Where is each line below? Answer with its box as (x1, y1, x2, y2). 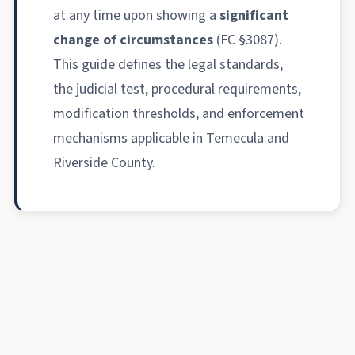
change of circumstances (53, 29, 213, 50)
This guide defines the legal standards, (53, 54, 283, 74)
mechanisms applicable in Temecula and (53, 128, 289, 148)
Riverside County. (53, 152, 155, 173)
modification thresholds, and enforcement (53, 103, 304, 124)
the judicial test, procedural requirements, (53, 78, 301, 99)
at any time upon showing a (53, 5, 219, 25)
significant (219, 5, 288, 25)
